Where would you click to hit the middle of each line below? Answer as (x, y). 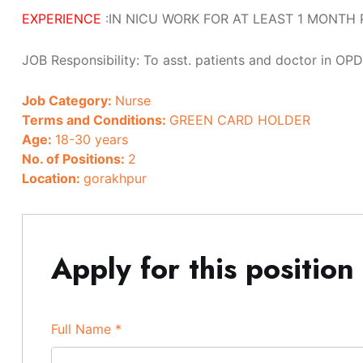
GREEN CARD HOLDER (240, 120)
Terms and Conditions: (96, 120)
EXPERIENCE (62, 19)
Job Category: (68, 100)
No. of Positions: (75, 159)
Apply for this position (203, 269)
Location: (53, 178)
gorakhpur (115, 178)
